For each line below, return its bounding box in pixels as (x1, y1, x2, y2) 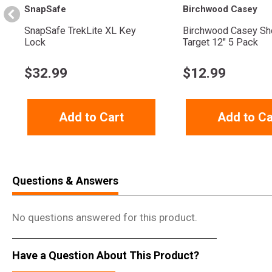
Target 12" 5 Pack (183, 36, 258, 49)
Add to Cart (59, 110, 124, 125)
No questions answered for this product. (12, 211, 197, 224)
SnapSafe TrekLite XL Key (24, 25, 136, 37)
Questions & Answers (12, 174, 118, 188)
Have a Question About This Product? (12, 248, 199, 262)
